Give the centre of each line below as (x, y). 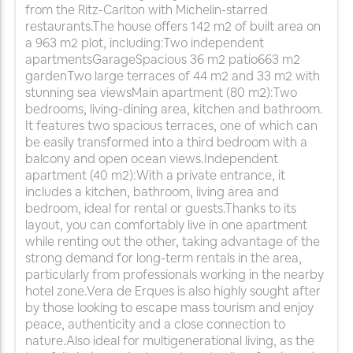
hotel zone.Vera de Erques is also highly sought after (173, 292)
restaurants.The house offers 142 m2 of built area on (173, 27)
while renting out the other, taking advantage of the (173, 242)
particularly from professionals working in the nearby (175, 275)
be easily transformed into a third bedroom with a (166, 143)
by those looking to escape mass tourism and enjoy (169, 308)
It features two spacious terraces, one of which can (171, 126)
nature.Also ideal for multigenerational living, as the (170, 341)
